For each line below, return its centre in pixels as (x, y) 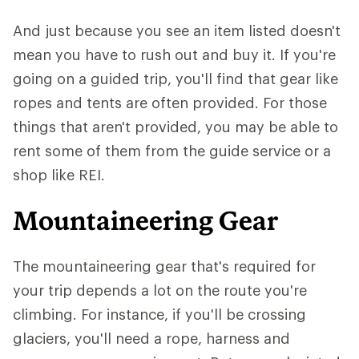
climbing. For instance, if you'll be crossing (159, 314)
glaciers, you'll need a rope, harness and (151, 338)
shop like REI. (59, 175)
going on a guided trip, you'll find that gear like (175, 79)
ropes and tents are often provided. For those (170, 103)
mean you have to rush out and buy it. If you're (174, 54)
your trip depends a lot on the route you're (160, 290)
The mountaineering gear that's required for (164, 266)
